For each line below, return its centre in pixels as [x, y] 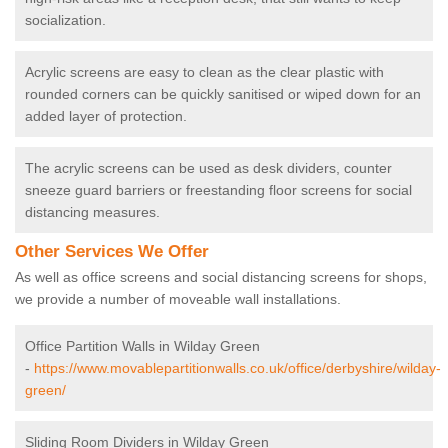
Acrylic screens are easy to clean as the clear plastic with [204, 72]
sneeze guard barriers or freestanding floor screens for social [218, 190]
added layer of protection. [106, 116]
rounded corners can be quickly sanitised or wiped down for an [223, 94]
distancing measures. [92, 212]
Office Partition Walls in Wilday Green [142, 346]
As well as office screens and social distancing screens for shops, [221, 277]
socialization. [67, 20]
